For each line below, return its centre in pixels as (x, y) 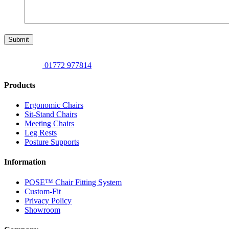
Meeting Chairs (49, 124)
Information (25, 162)
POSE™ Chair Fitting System (73, 182)
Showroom (42, 210)
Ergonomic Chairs (54, 105)
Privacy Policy (48, 200)
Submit (19, 39)
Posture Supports (52, 142)
